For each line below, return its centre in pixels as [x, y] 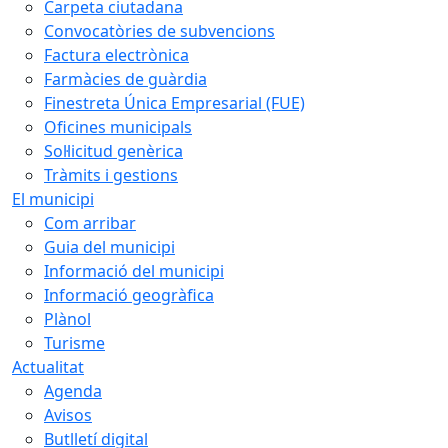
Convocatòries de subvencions [159, 30]
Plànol [67, 318]
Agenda [73, 390]
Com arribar [90, 222]
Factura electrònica [116, 54]
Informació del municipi [134, 270]
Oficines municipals [118, 126]
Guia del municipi [109, 246]
